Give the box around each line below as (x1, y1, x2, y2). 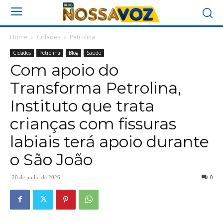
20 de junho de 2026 (12, 174, 60, 180)
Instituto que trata (10, 96, 154, 115)
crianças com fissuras (10, 113, 176, 133)
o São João (10, 149, 93, 169)
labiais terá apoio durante (10, 131, 209, 151)
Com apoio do (10, 60, 118, 80)
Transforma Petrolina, (10, 78, 181, 98)
